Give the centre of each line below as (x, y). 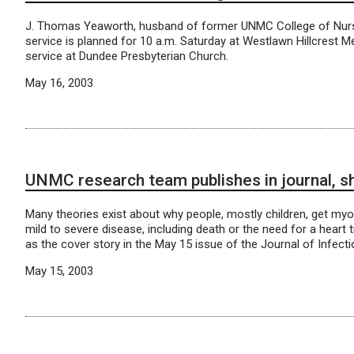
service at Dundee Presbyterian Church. (127, 56)
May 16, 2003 (59, 83)
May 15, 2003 (59, 271)
